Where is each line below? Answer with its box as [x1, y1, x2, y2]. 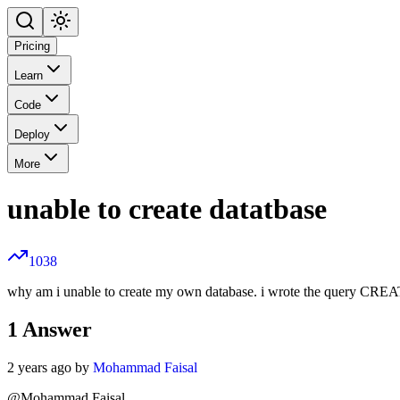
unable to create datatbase [7, 192, 327, 225]
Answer [22, 318, 92, 342]
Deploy [14, 128, 50, 142]
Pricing [14, 39, 50, 54]
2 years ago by [7, 360, 93, 376]
